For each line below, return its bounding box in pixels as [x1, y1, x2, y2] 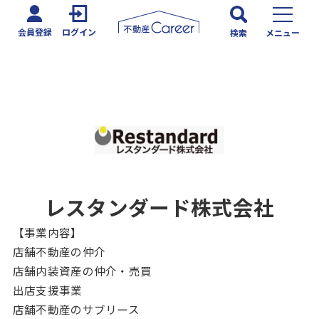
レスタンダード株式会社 [44, 192, 275, 222]
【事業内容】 [12, 224, 83, 240]
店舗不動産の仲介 [12, 243, 117, 259]
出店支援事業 [12, 281, 83, 298]
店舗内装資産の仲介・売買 [12, 262, 152, 278]
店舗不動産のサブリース [12, 300, 140, 317]
